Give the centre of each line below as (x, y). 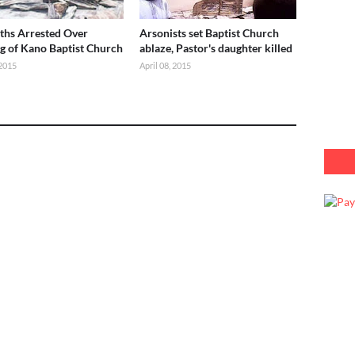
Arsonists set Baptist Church (209, 33)
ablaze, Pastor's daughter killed (216, 48)
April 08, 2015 (165, 65)
